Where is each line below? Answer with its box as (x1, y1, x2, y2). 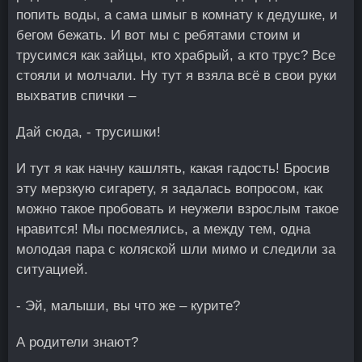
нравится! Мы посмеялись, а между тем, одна (16, 221, 310, 237)
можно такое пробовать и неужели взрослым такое (16, 201, 339, 217)
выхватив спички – (16, 88, 136, 103)
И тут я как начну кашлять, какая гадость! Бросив (16, 161, 330, 176)
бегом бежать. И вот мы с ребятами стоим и (16, 27, 301, 43)
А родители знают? (16, 335, 138, 350)
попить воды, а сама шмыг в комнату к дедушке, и (16, 7, 338, 23)
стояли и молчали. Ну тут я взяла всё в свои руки (16, 68, 337, 83)
